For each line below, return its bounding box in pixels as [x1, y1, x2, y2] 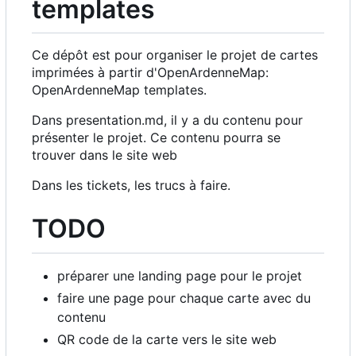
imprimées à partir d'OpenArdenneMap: [32, 64, 269, 81]
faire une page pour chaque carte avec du [57, 290, 311, 307]
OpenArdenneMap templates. [32, 82, 207, 99]
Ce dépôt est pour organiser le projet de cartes [32, 47, 318, 64]
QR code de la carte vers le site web [57, 331, 277, 348]
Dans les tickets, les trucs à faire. [32, 177, 230, 194]
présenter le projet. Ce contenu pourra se [32, 130, 281, 146]
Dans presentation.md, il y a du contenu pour [32, 112, 303, 129]
